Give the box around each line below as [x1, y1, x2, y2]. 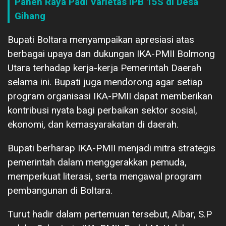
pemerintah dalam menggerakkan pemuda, [8, 156, 187, 168]
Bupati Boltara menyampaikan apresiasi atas [8, 33, 194, 45]
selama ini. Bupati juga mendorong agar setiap [8, 76, 203, 88]
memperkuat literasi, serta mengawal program [8, 170, 202, 182]
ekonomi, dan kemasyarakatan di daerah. [8, 118, 179, 130]
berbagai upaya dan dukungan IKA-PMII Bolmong [8, 47, 215, 60]
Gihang [15, 10, 45, 22]
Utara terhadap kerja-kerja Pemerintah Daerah [8, 62, 201, 74]
